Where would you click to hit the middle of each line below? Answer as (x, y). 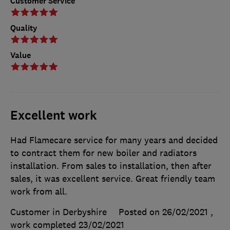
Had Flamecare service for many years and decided (114, 140)
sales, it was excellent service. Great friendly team (113, 178)
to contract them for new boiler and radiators (103, 153)
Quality (24, 28)
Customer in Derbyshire (59, 212)
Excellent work (54, 115)
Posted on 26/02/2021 (163, 212)
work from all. (39, 191)
